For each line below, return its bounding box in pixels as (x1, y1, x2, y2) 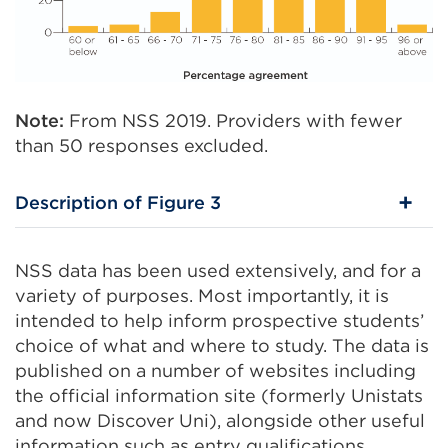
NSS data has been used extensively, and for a (15, 260, 421, 282)
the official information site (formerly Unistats (15, 385, 423, 407)
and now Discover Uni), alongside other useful (15, 410, 425, 432)
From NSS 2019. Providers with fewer (69, 110, 402, 132)
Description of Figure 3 (15, 192, 221, 214)
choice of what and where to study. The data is (15, 335, 429, 357)
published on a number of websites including (15, 360, 416, 382)
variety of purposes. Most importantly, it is (15, 285, 389, 307)
